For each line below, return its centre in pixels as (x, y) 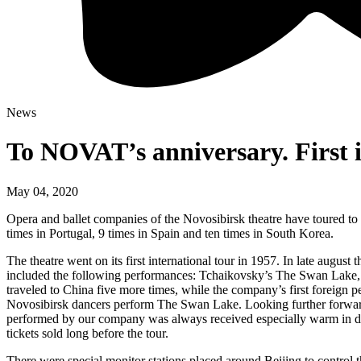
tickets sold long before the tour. (87, 333)
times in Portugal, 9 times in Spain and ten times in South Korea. (170, 233)
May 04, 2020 (42, 191)
